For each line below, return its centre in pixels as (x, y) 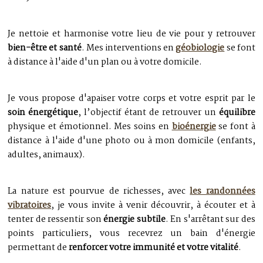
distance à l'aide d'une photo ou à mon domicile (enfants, (131, 141)
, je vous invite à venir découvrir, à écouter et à (153, 206)
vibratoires (30, 206)
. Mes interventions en (129, 48)
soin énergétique (43, 113)
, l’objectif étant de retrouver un (149, 113)
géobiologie (200, 48)
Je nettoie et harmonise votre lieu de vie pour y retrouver (131, 34)
